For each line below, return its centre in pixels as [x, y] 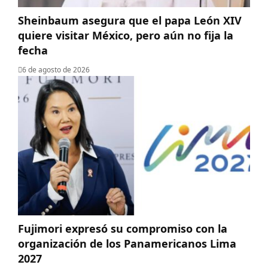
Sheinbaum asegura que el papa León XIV [130, 21]
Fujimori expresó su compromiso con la [123, 228]
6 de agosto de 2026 [56, 70]
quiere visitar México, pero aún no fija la [126, 36]
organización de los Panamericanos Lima [127, 243]
